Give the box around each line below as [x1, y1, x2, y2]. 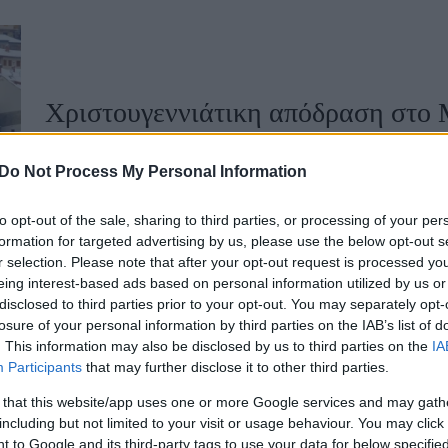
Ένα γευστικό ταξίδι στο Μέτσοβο [45, 376, 432, 408]
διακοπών [45, 130, 154, 162]
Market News [224, 181, 396, 217]
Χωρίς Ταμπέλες [224, 95, 435, 131]
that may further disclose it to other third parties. [82, 358, 389, 375]
